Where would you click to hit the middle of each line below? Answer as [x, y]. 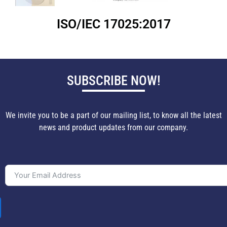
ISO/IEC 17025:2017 [113, 24]
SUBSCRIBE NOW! [113, 81]
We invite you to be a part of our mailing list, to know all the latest [113, 116]
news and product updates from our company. [113, 128]
